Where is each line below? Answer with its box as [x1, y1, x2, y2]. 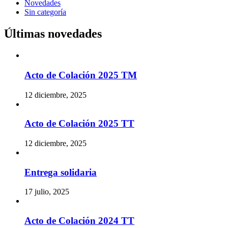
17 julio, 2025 [24, 187, 69, 196]
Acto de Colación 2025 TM [24, 69, 137, 80]
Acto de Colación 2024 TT [24, 215, 134, 226]
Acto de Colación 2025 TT [24, 118, 134, 129]
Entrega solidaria [24, 166, 97, 178]
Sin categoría [24, 8, 66, 17]
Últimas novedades [4, 27, 102, 41]
